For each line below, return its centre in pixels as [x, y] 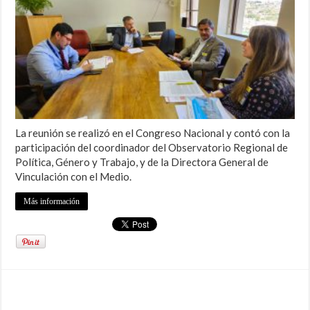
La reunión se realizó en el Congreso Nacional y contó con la [153, 133]
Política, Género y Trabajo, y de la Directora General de [142, 162]
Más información [52, 201]
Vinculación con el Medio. [74, 176]
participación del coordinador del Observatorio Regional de [152, 147]
